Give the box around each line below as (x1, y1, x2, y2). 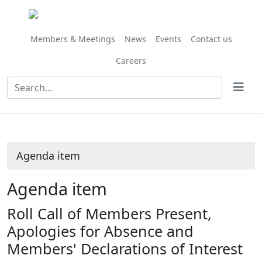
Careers (116, 55, 146, 66)
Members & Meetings (30, 33, 115, 44)
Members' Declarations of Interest (7, 239, 243, 258)
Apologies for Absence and (7, 221, 194, 241)
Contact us (190, 33, 232, 44)
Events (155, 33, 181, 44)
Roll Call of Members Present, (7, 204, 212, 223)
